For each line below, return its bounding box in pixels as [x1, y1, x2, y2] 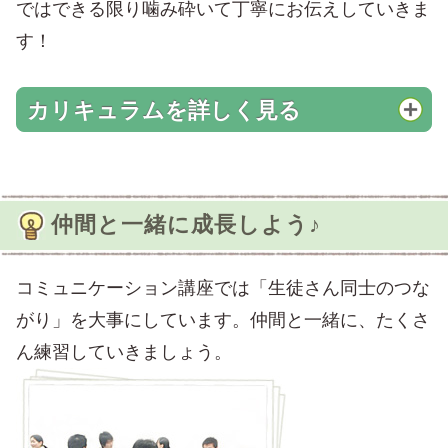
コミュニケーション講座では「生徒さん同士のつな [16, 277, 430, 298]
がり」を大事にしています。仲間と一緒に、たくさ [16, 309, 430, 330]
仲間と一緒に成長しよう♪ [51, 211, 321, 237]
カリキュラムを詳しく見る [27, 97, 301, 123]
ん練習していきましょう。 [16, 341, 232, 362]
